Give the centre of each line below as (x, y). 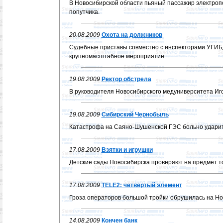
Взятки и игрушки (127, 150)
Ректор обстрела (126, 79)
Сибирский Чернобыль (135, 114)
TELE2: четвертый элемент (142, 185)
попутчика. (84, 12)
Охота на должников (132, 35)
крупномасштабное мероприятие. (117, 56)
